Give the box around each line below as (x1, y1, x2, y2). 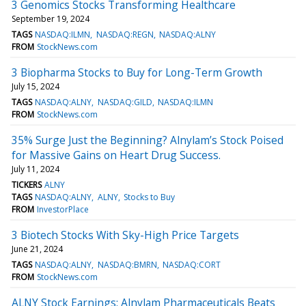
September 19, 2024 (12, 12, 89, 25)
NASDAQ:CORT (162, 258, 221, 270)
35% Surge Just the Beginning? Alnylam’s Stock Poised (12, 132, 283, 148)
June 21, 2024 (12, 242, 63, 255)
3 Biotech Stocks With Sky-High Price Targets (12, 227, 239, 242)
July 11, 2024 (12, 163, 59, 175)
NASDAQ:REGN (96, 28, 154, 40)
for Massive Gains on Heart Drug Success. (12, 147, 221, 163)
